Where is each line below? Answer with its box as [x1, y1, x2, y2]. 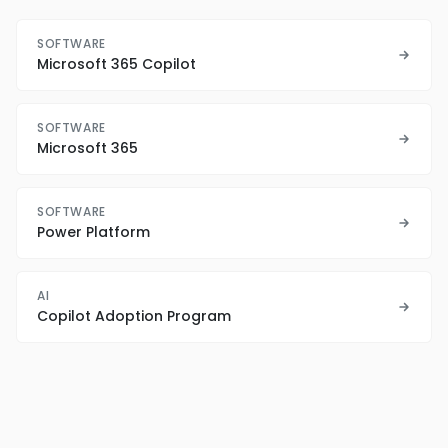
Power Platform [37, 222, 150, 243]
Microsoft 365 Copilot [37, 54, 196, 75]
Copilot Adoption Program [37, 306, 231, 327]
